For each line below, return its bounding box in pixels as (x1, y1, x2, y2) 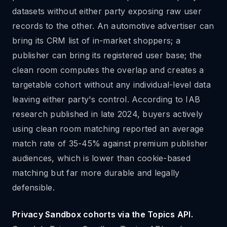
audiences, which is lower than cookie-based (12, 153, 191, 163)
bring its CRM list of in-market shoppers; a (12, 35, 180, 46)
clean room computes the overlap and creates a (12, 65, 204, 75)
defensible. (12, 182, 55, 193)
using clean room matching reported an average (12, 124, 204, 134)
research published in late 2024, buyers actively (12, 109, 203, 119)
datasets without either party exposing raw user (12, 6, 202, 16)
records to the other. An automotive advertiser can (12, 21, 214, 31)
